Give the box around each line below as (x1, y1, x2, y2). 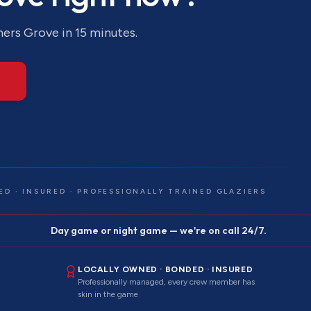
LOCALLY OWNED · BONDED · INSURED (78, 264, 253, 275)
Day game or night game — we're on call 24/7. (51, 224, 267, 237)
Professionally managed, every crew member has (78, 277, 255, 287)
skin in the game (78, 289, 138, 300)
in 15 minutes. (59, 25, 137, 41)
